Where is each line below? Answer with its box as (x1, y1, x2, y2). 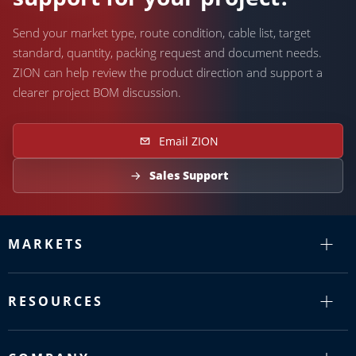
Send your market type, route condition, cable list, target (13, 25, 311, 41)
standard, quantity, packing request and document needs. (13, 44, 322, 60)
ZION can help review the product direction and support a (13, 64, 323, 80)
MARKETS (8, 235, 84, 253)
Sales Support (149, 168, 228, 183)
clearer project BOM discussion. (13, 84, 181, 100)
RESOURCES (8, 292, 103, 310)
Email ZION (158, 133, 219, 149)
